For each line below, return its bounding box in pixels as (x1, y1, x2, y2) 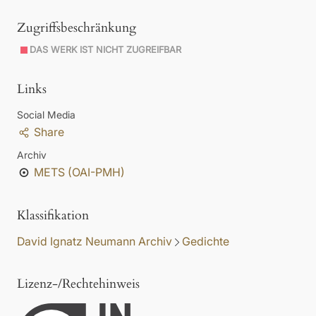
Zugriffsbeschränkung (17, 19, 136, 37)
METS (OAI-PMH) (33, 165, 125, 180)
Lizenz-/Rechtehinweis (17, 275, 140, 293)
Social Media (17, 109, 75, 121)
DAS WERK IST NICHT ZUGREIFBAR (30, 44, 182, 56)
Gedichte (182, 234, 229, 249)
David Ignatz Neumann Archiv (17, 234, 172, 249)
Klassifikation (17, 207, 89, 225)
